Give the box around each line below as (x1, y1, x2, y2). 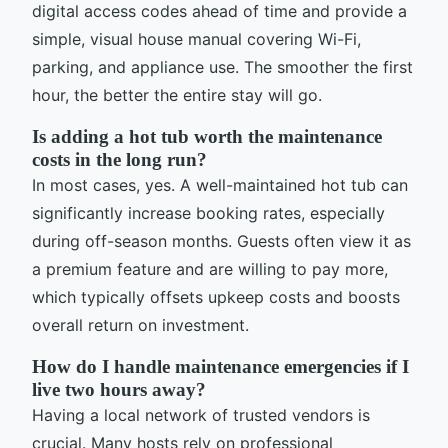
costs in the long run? (32, 149, 207, 171)
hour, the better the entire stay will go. (32, 85, 322, 106)
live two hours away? (32, 379, 206, 401)
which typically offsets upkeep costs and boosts (32, 287, 400, 308)
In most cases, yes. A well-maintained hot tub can (32, 175, 408, 196)
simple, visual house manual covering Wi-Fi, (32, 29, 361, 50)
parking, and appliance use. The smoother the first (32, 57, 413, 78)
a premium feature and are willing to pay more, (32, 259, 388, 280)
